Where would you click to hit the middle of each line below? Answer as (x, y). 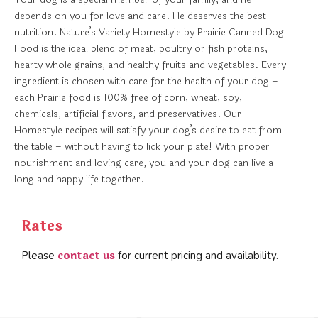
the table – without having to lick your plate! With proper (142, 147)
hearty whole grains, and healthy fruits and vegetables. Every (150, 65)
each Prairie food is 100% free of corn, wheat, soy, (128, 98)
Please (39, 255)
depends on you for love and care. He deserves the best (140, 16)
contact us (86, 256)
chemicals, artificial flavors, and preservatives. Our (128, 114)
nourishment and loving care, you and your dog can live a (144, 163)
